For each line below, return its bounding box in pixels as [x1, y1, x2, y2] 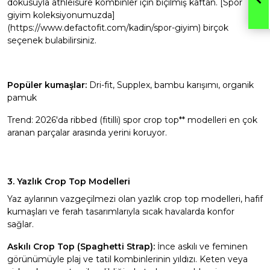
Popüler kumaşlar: [7, 80, 87, 90]
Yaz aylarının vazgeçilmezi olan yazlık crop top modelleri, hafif [7, 193, 263, 204]
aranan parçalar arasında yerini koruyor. [7, 127, 167, 138]
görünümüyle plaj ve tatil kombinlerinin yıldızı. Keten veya [7, 254, 248, 265]
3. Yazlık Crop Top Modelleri [7, 176, 130, 187]
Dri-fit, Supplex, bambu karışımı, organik [87, 80, 254, 90]
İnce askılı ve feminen [155, 241, 248, 252]
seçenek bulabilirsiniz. [7, 35, 96, 46]
